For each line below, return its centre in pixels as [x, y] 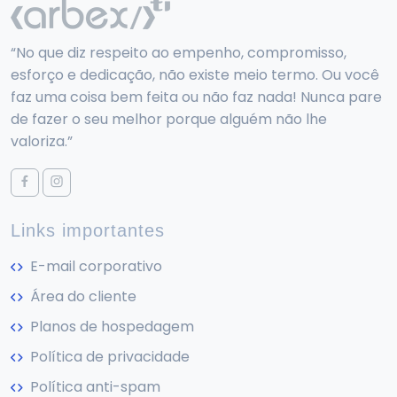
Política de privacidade [108, 358]
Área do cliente [82, 298]
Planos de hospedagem [110, 328]
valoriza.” [42, 143]
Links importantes [88, 231]
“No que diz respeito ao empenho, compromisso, [179, 54]
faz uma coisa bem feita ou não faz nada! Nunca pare [196, 99]
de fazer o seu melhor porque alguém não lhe [169, 121]
